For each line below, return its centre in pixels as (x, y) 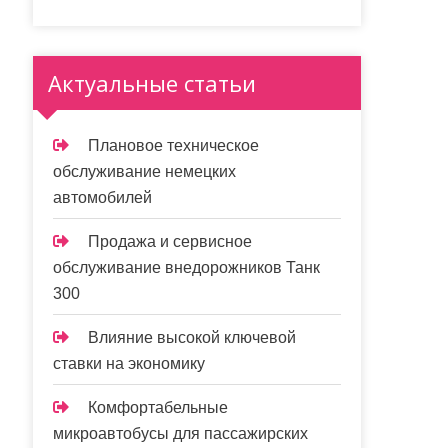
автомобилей (103, 197)
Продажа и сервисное (170, 241)
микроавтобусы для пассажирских (181, 433)
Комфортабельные (158, 407)
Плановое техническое (174, 145)
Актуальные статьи (152, 83)
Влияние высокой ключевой (192, 337)
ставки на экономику (129, 363)
